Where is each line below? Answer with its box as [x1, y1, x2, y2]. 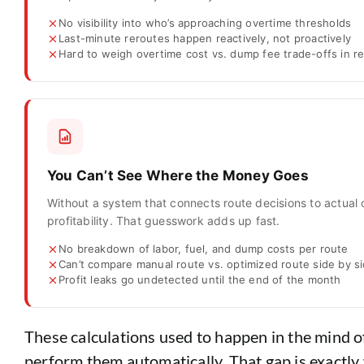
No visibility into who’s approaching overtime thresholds [58, 16, 352, 29]
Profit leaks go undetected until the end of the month [58, 273, 341, 286]
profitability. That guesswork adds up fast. [46, 214, 280, 227]
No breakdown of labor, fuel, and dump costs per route [58, 242, 349, 255]
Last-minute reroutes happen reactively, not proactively [58, 32, 351, 45]
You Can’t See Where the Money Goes [46, 167, 309, 184]
